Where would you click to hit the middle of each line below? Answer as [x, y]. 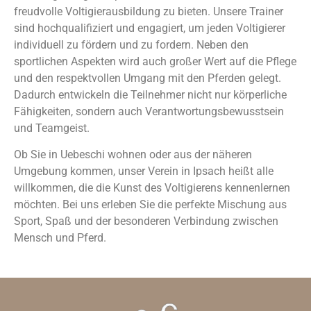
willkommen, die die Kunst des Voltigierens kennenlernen [152, 188]
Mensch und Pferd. [60, 238]
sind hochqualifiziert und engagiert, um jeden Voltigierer [150, 28]
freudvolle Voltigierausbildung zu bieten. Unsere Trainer [149, 11]
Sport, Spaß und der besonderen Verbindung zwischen [146, 221]
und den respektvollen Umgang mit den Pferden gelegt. [148, 78]
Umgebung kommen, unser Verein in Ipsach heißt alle [144, 171]
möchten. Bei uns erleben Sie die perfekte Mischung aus [150, 205]
